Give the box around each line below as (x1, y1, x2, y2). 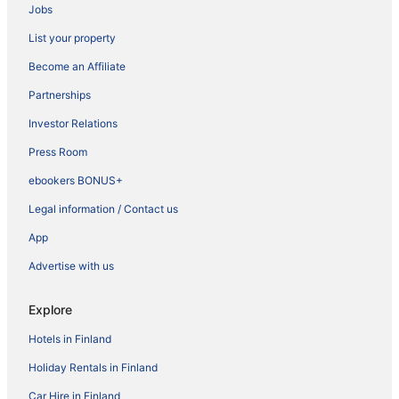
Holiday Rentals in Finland (28, 360, 158, 374)
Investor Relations (28, 116, 118, 130)
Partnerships (28, 87, 91, 102)
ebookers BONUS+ (28, 173, 123, 187)
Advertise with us (28, 258, 114, 273)
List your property (28, 30, 116, 45)
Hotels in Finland (28, 331, 111, 346)
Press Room (28, 144, 87, 159)
